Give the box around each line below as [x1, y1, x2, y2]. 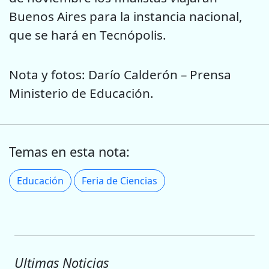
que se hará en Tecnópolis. [9, 26, 166, 43]
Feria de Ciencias [82, 174, 157, 187]
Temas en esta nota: [9, 142, 130, 160]
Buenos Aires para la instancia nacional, [9, 7, 243, 25]
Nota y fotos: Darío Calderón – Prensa [9, 66, 231, 83]
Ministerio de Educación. [9, 85, 154, 102]
